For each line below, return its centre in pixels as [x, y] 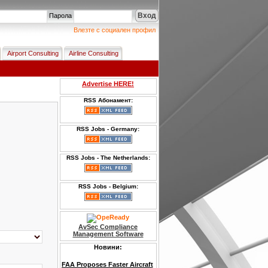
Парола [60, 16]
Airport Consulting [33, 53]
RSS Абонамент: [108, 100]
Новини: [108, 247]
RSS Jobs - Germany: [108, 129]
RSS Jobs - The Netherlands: [108, 158]
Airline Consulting [93, 53]
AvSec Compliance [108, 227]
